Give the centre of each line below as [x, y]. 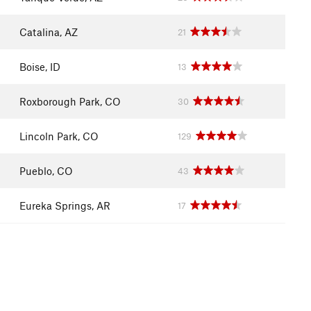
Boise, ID [40, 67]
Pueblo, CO [46, 171]
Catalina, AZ [49, 32]
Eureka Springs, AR [65, 205]
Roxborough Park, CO [70, 101]
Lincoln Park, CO [59, 136]
